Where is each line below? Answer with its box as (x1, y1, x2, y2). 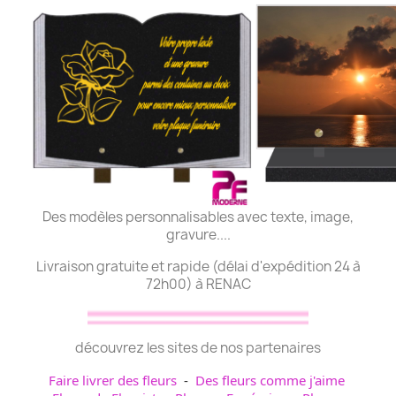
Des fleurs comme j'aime (194, 371, 345, 390)
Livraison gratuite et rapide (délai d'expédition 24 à (35, 257, 361, 277)
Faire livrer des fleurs (48, 371, 177, 390)
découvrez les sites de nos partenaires (75, 339, 321, 358)
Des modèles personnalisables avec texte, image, (42, 208, 354, 227)
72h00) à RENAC (145, 275, 251, 294)
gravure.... (165, 225, 231, 245)
